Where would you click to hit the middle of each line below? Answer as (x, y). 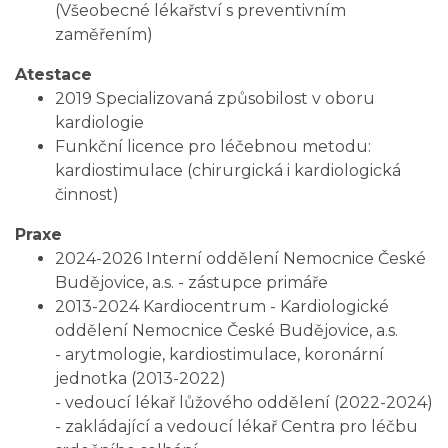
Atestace (53, 74)
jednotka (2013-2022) (140, 378)
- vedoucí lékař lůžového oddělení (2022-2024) (244, 402)
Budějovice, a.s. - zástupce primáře (193, 282)
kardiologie (99, 122)
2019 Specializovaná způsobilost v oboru (215, 98)
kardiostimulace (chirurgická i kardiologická (228, 170)
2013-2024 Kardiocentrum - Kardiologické (222, 306)
